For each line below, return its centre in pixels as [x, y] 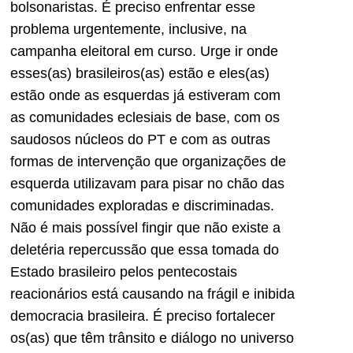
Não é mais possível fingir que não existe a [145, 227]
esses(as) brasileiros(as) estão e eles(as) [140, 73]
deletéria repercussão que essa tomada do [145, 249]
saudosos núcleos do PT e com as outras [140, 139]
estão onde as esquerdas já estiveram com [145, 95]
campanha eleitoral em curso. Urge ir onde [144, 51]
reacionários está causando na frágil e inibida [152, 294]
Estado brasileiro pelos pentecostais [124, 271]
